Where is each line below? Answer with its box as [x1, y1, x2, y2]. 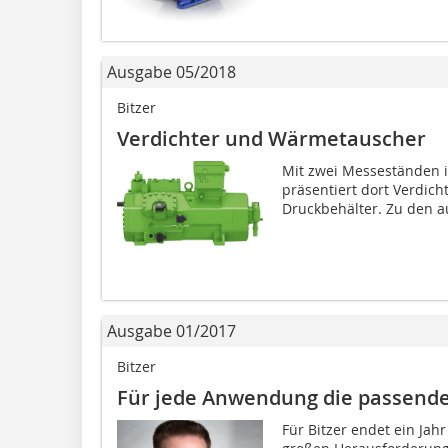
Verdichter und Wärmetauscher [117, 125, 426, 153]
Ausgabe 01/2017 [107, 320, 236, 343]
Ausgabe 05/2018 [107, 61, 236, 84]
